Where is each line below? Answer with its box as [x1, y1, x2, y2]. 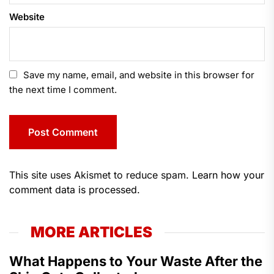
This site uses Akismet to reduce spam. [9, 168, 192, 181]
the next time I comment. [9, 83, 117, 95]
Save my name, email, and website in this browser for [23, 68, 254, 81]
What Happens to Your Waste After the [9, 253, 262, 269]
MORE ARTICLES [31, 223, 152, 241]
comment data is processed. [9, 183, 140, 196]
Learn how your [192, 168, 264, 181]
